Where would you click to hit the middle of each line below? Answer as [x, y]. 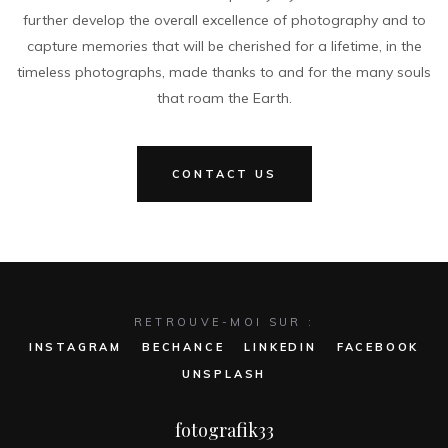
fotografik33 [224, 430]
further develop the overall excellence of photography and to [224, 20]
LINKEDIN [280, 347]
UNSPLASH [224, 374]
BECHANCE [183, 347]
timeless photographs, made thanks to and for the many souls [224, 72]
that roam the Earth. [224, 98]
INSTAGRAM [75, 347]
